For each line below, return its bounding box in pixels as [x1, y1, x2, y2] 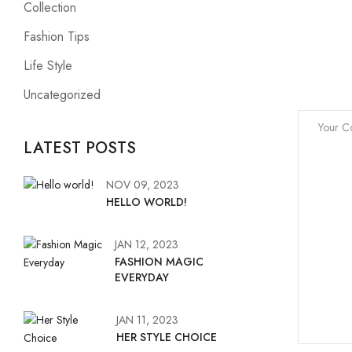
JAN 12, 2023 [115, 236, 179, 252]
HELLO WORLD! [106, 194, 187, 210]
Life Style [24, 57, 72, 75]
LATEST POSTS [24, 137, 136, 159]
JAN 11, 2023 [116, 312, 178, 328]
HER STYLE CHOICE [116, 329, 217, 345]
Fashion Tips [24, 27, 90, 46]
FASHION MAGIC [115, 254, 204, 269]
